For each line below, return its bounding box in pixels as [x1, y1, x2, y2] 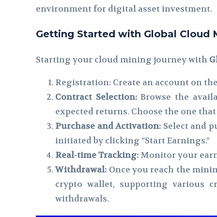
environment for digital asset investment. [36, 3, 213, 14]
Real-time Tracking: [55, 149, 139, 160]
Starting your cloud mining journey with [36, 54, 210, 65]
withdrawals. [55, 193, 109, 204]
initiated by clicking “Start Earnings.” [55, 135, 210, 146]
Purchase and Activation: [55, 120, 161, 131]
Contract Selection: [55, 91, 137, 102]
